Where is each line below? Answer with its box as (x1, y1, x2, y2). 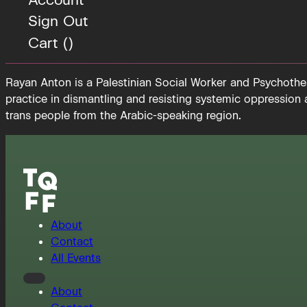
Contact (51, 234, 94, 249)
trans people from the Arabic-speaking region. (5, 108, 241, 123)
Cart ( (27, 33, 69, 52)
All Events (51, 251, 101, 266)
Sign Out (27, 12, 88, 31)
